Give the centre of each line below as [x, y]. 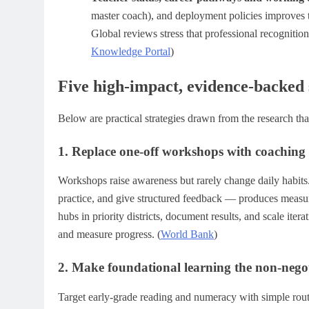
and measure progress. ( [109, 235]
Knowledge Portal [131, 51]
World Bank [187, 235]
